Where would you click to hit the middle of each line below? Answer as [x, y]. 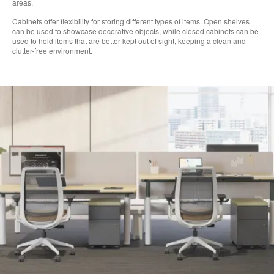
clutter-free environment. [52, 51]
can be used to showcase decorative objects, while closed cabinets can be [135, 31]
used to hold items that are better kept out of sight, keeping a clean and [129, 41]
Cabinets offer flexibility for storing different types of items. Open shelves [131, 21]
